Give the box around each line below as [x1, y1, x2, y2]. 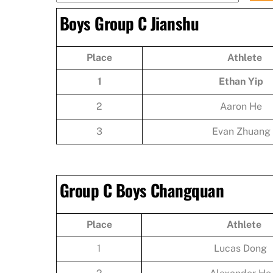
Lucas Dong [214, 242, 267, 254]
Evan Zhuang [211, 125, 271, 137]
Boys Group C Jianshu [60, 10, 199, 35]
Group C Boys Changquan [60, 177, 224, 202]
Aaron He [220, 100, 262, 112]
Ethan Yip [219, 75, 263, 87]
